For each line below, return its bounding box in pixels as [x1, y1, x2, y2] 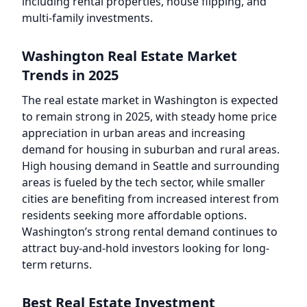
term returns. [22, 257, 92, 272]
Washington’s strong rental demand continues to [22, 224, 278, 239]
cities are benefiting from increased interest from [22, 191, 279, 206]
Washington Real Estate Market [22, 47, 237, 65]
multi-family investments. [22, 10, 153, 25]
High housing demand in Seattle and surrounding [22, 158, 280, 173]
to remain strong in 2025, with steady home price [22, 109, 277, 124]
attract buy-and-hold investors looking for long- [22, 241, 269, 256]
